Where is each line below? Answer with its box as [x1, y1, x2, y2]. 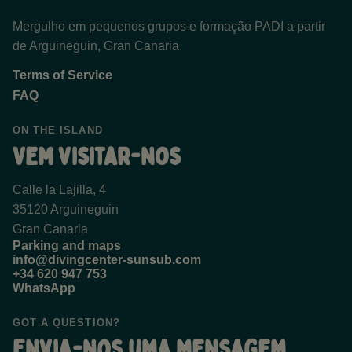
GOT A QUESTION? [13, 317, 120, 329]
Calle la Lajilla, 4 [13, 183, 106, 197]
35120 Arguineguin [13, 203, 119, 217]
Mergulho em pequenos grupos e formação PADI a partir [13, 20, 325, 34]
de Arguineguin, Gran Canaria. [13, 39, 182, 53]
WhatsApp [13, 281, 75, 295]
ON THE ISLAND [13, 124, 103, 137]
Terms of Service [13, 68, 112, 82]
